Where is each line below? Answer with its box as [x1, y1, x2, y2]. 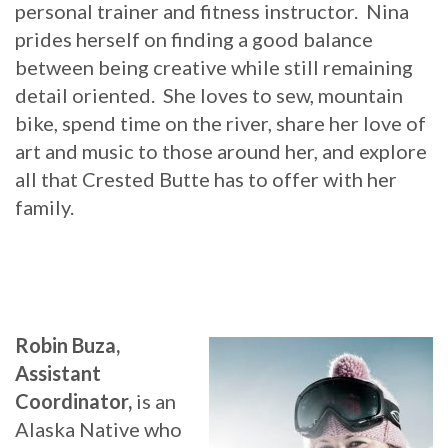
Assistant [15, 360, 101, 385]
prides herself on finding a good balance [15, 26, 373, 51]
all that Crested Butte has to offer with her [15, 166, 397, 191]
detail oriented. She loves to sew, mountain [15, 82, 403, 107]
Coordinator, [15, 388, 136, 413]
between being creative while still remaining [15, 54, 413, 79]
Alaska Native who [15, 416, 182, 441]
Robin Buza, [15, 332, 120, 357]
